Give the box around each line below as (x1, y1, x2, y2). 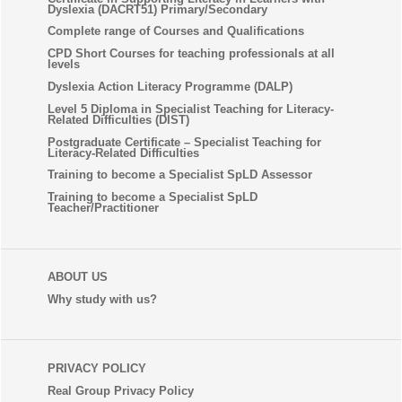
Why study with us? (47, 292, 157, 306)
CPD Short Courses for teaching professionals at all (47, 47, 335, 61)
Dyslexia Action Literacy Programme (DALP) (47, 80, 293, 94)
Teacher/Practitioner (47, 201, 159, 215)
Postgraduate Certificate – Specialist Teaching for (47, 135, 321, 149)
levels (47, 57, 80, 72)
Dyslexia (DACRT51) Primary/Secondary (47, 2, 267, 16)
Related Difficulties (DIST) (47, 112, 189, 127)
